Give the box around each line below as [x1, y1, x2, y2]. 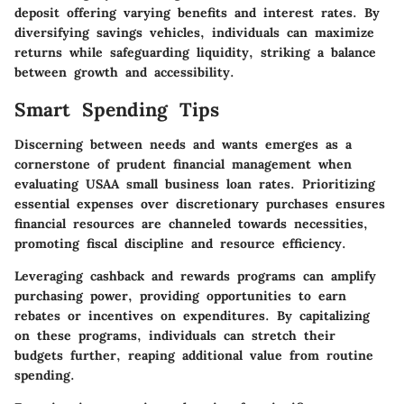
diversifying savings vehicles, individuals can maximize [14, 24, 374, 41]
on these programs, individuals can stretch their [14, 326, 335, 344]
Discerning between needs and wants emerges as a [14, 135, 352, 152]
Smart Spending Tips [14, 97, 219, 122]
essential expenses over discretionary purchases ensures [14, 195, 385, 212]
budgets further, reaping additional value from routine [14, 346, 373, 363]
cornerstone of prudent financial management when [14, 155, 352, 172]
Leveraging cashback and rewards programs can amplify [14, 267, 376, 284]
